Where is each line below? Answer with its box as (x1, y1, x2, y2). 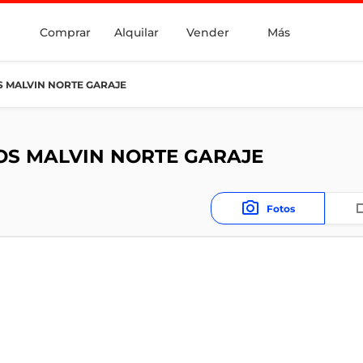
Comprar (39, 24, 91, 40)
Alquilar (113, 24, 159, 40)
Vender (186, 24, 229, 40)
